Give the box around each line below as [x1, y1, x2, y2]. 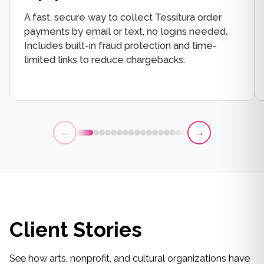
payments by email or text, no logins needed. [24, 25, 227, 37]
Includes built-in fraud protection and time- [24, 39, 217, 51]
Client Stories [9, 217, 142, 242]
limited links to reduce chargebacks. [24, 54, 185, 65]
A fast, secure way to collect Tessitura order [24, 11, 222, 23]
